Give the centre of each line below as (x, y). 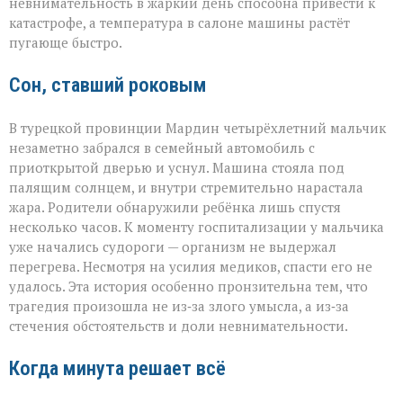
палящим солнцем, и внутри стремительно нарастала (186, 188)
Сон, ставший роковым (108, 85)
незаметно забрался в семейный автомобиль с (162, 148)
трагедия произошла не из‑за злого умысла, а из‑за (179, 306)
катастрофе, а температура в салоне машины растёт (179, 23)
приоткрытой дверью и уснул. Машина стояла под (177, 168)
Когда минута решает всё (117, 368)
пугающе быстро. (66, 43)
